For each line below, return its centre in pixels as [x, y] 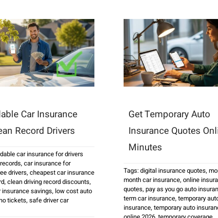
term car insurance [149, 198]
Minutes [145, 147]
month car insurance [152, 180]
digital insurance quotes [173, 170]
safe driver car [49, 200]
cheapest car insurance [62, 172]
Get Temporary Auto [169, 114]
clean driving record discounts [48, 182]
